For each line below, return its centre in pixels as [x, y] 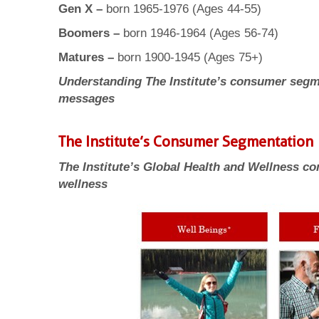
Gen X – [80, 9]
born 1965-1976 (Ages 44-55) [182, 9]
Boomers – [89, 33]
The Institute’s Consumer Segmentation [186, 142]
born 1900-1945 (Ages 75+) [188, 57]
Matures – [86, 57]
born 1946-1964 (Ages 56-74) [199, 33]
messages [87, 99]
